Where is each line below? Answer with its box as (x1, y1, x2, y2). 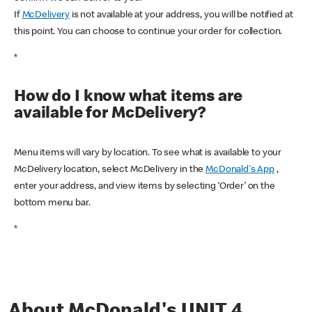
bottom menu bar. (14, 198, 91, 208)
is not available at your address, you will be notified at (70, 10, 293, 20)
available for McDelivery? (14, 105, 206, 123)
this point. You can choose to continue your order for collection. (14, 26, 283, 37)
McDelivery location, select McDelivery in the (14, 164, 206, 175)
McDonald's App (205, 164, 275, 175)
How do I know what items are (14, 88, 242, 106)
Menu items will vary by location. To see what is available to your (14, 148, 282, 158)
